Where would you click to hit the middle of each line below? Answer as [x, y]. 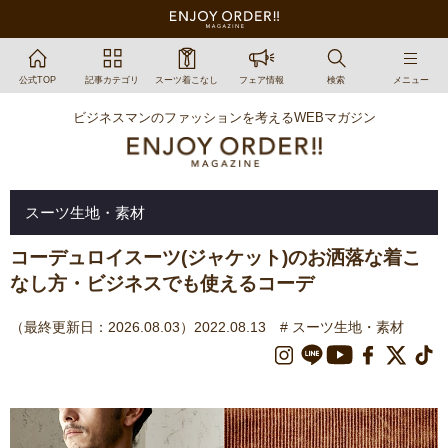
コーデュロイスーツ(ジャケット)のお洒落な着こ [215, 258]
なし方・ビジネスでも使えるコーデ [162, 284]
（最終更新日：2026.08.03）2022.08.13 [138, 327]
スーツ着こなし [187, 79]
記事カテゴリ [111, 79]
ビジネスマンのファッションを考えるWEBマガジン [224, 117]
